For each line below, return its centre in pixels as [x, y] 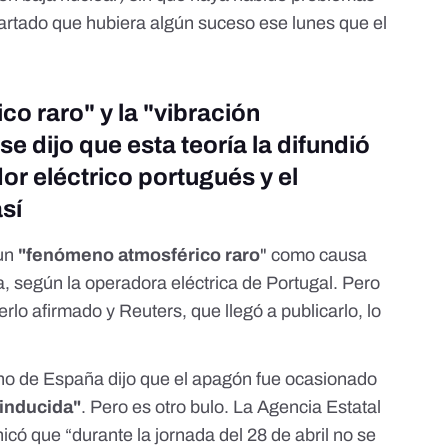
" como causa [314, 255]
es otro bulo [176, 407]
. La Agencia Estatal [303, 407]
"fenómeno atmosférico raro [139, 255]
